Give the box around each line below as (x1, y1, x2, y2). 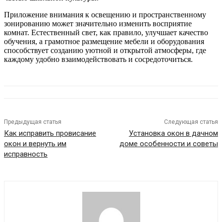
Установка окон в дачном (128, 128, 218, 138)
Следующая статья (164, 118, 218, 125)
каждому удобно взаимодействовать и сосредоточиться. (4, 55, 193, 63)
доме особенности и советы (119, 139, 218, 148)
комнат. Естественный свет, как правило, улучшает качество (4, 28, 208, 37)
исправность (4, 149, 48, 159)
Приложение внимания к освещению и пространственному (4, 10, 206, 19)
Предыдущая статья (4, 118, 61, 125)
